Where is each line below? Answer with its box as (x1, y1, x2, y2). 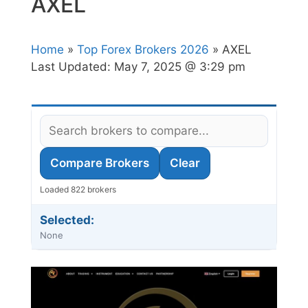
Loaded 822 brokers (40, 184, 116, 195)
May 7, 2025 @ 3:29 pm (114, 60, 245, 74)
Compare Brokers (50, 156, 149, 170)
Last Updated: (31, 60, 114, 74)
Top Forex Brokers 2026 (77, 43, 209, 57)
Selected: (40, 213, 94, 228)
